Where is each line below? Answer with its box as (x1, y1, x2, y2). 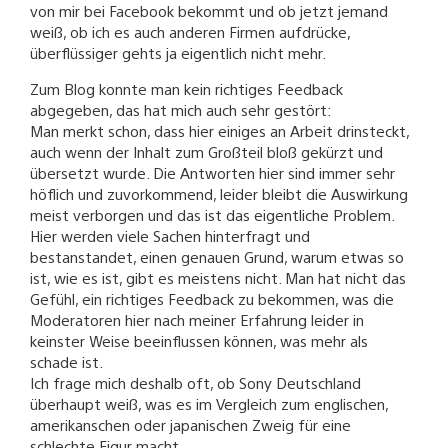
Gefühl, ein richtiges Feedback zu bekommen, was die (30, 288, 394, 308)
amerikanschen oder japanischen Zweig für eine (30, 414, 351, 434)
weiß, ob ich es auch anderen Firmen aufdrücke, (30, 21, 350, 41)
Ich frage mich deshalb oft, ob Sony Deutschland (30, 372, 361, 392)
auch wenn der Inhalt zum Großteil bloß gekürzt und (30, 141, 383, 161)
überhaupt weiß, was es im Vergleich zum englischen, (30, 393, 388, 413)
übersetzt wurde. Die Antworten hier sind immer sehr (30, 162, 395, 182)
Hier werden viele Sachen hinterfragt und (30, 225, 310, 245)
